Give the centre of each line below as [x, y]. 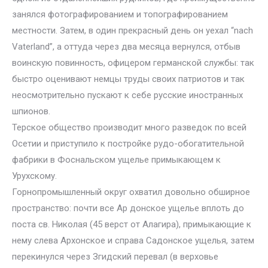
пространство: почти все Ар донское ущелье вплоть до [128, 208]
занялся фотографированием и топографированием [120, 14]
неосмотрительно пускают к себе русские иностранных [127, 95]
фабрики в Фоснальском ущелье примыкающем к [116, 160]
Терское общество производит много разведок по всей [129, 127]
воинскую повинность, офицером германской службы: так [133, 63]
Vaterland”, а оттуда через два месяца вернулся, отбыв [126, 47]
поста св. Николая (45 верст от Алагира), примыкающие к [132, 224]
